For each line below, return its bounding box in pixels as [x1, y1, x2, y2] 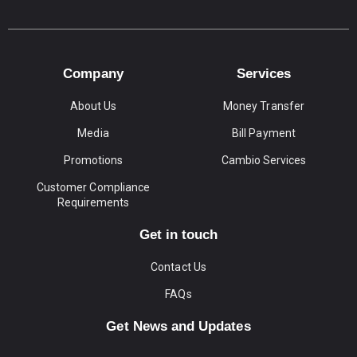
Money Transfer [223, 99, 304, 112]
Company [63, 65, 124, 81]
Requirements [57, 195, 130, 209]
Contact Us [151, 260, 206, 273]
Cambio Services [221, 153, 307, 167]
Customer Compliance [37, 180, 150, 194]
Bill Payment [232, 126, 296, 139]
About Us [69, 99, 117, 112]
